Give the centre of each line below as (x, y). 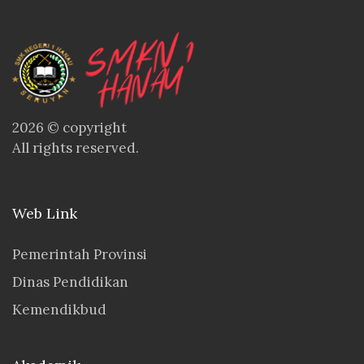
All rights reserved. (76, 148)
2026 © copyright (69, 128)
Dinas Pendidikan (70, 282)
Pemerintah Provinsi (80, 255)
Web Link (45, 214)
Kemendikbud (59, 310)
